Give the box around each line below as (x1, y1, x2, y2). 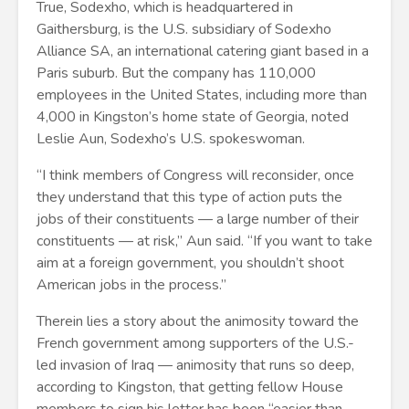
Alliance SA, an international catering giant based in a (37, 41, 369, 61)
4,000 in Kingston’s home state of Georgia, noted (37, 107, 349, 127)
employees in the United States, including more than (37, 85, 367, 105)
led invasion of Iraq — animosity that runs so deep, (37, 355, 354, 375)
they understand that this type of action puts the (37, 187, 342, 207)
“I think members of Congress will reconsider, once (37, 165, 354, 185)
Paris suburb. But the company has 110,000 (37, 63, 316, 83)
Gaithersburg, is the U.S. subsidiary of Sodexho (37, 19, 331, 39)
